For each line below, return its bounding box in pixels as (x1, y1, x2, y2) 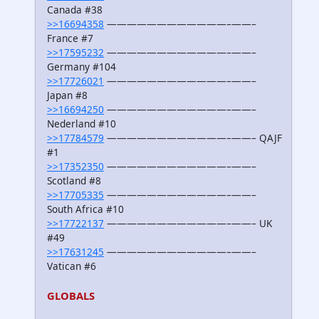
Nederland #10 (47, 117, 116, 131)
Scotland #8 (47, 174, 101, 188)
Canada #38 (47, 3, 103, 17)
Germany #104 (47, 60, 116, 74)
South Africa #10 (47, 202, 124, 216)
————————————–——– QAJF (104, 131, 282, 145)
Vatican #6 (47, 259, 96, 273)
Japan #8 (47, 88, 88, 103)
